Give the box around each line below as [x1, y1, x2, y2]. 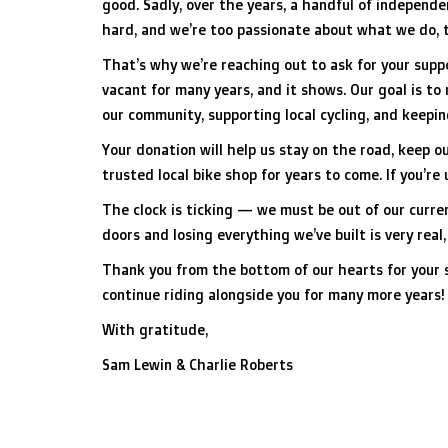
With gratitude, [102, 321, 208, 338]
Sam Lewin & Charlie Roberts [102, 356, 293, 373]
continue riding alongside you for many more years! [102, 286, 444, 303]
